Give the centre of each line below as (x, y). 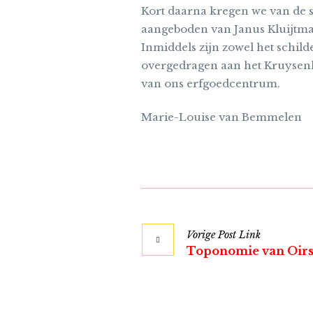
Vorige (201, 235)
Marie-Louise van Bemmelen (221, 117)
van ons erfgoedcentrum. (211, 84)
